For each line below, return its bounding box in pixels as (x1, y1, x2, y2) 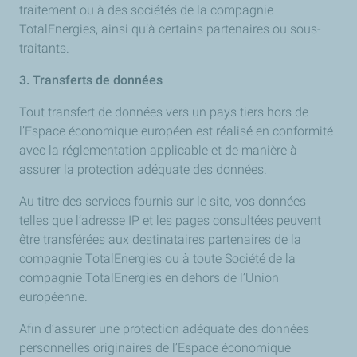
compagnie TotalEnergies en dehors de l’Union (19, 270, 279, 285)
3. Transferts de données (19, 73, 163, 88)
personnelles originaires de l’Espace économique (19, 340, 291, 355)
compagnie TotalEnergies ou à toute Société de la (19, 251, 296, 266)
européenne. (19, 289, 88, 304)
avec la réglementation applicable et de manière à (19, 143, 297, 158)
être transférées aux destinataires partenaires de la (19, 232, 301, 247)
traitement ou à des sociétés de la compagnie (19, 2, 273, 18)
